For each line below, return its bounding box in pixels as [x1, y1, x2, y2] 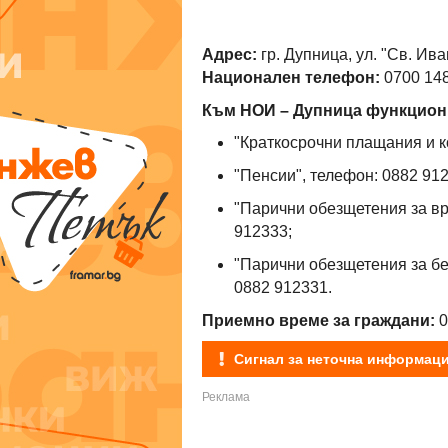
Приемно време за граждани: [202, 311, 435, 329]
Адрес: [202, 45, 257, 63]
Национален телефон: [202, 68, 380, 86]
